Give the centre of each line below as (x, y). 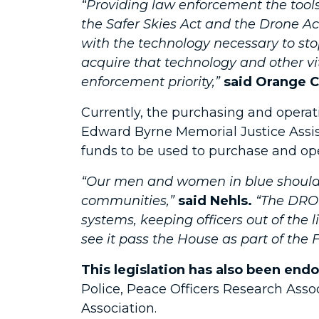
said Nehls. (215, 201)
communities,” (130, 201)
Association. (119, 308)
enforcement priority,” (152, 82)
